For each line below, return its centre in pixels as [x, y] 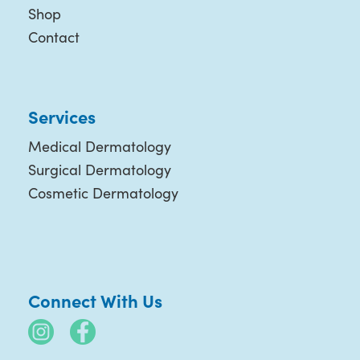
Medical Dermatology [99, 146]
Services [61, 116]
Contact [53, 37]
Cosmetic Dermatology [103, 193]
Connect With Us [95, 300]
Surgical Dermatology [99, 170]
